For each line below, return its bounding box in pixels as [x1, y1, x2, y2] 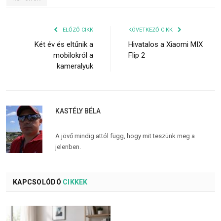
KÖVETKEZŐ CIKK [128, 26, 174, 33]
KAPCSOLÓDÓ [13, 178, 61, 186]
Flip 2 [128, 50, 145, 60]
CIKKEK [61, 178, 88, 186]
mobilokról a [53, 50, 93, 60]
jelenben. [55, 143, 81, 150]
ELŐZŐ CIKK [61, 26, 93, 33]
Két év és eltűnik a [35, 39, 93, 49]
